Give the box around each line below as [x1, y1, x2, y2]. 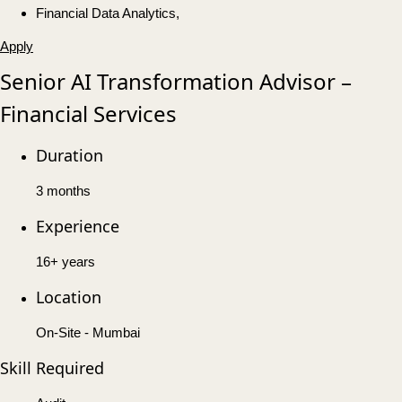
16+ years [36, 254, 95, 270]
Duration [36, 144, 103, 167]
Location [36, 286, 101, 309]
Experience [36, 215, 119, 238]
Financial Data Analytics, [36, 5, 179, 22]
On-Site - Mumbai [36, 325, 140, 341]
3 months [36, 183, 91, 199]
